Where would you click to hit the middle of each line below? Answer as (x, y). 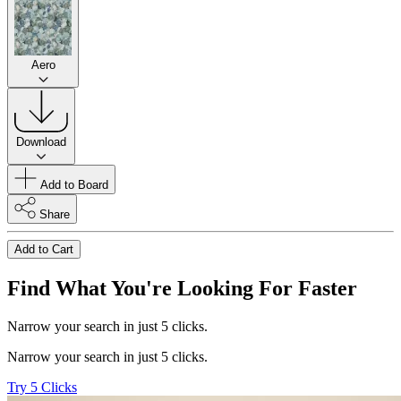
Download (41, 141)
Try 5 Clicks (42, 387)
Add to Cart (44, 249)
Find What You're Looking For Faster (182, 288)
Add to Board (74, 184)
